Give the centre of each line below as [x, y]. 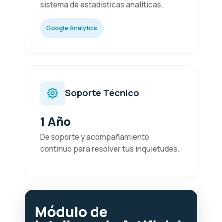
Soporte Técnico [102, 93]
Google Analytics [72, 28]
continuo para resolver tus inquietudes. [110, 149]
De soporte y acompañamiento [95, 137]
